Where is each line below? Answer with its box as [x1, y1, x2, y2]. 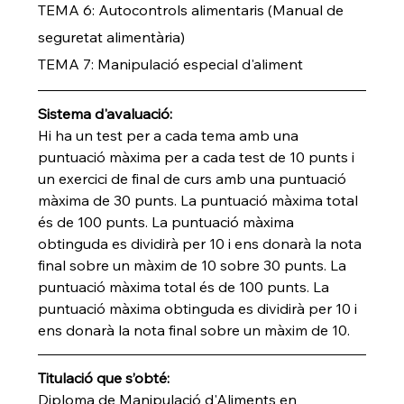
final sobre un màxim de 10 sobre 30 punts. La [38, 255, 351, 274]
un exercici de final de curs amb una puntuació [38, 169, 351, 188]
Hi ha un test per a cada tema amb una [38, 125, 303, 144]
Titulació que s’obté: [38, 368, 170, 387]
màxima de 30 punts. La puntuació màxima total [38, 190, 363, 209]
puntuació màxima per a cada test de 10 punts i [38, 147, 359, 166]
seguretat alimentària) [38, 27, 186, 46]
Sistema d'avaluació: [38, 104, 173, 123]
